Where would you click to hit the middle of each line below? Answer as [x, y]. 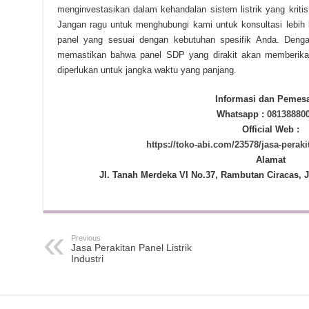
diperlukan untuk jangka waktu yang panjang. [147, 70]
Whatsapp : [242, 114]
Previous [86, 238]
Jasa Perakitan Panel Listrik [131, 248]
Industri [88, 259]
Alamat [271, 160]
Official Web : [271, 129]
